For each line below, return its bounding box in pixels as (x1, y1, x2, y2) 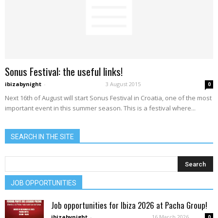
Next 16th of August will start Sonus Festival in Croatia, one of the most (5, 93, 212, 102)
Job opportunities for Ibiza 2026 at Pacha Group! (51, 199, 207, 211)
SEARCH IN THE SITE (11, 132, 74, 141)
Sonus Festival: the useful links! (5, 63, 123, 79)
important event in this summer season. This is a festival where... (5, 103, 196, 112)
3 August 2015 (106, 80, 141, 88)
